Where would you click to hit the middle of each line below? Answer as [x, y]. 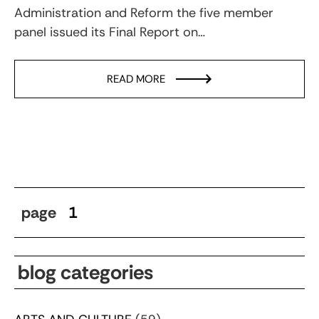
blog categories [85, 272]
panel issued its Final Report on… [110, 32]
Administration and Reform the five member [144, 12]
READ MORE [136, 79]
